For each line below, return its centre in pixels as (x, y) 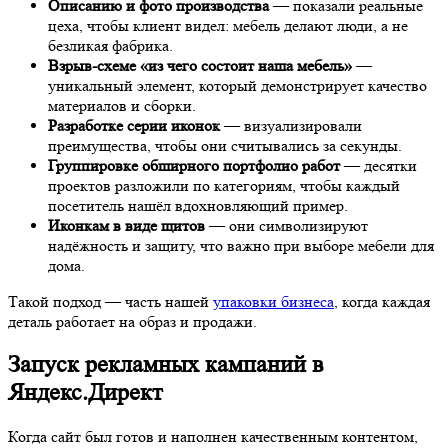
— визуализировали (291, 125)
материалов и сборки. (122, 105)
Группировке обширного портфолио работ (194, 165)
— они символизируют (286, 225)
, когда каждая (382, 301)
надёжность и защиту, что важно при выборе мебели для (241, 245)
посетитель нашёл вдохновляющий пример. (198, 205)
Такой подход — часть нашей (110, 301)
